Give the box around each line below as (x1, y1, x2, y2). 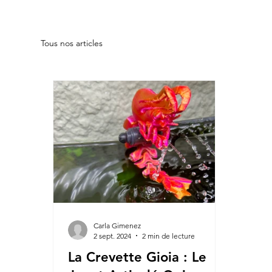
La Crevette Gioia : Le (68, 248, 207, 265)
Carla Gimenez (93, 220, 141, 230)
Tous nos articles (41, 38, 103, 49)
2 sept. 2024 (93, 231, 132, 240)
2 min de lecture (142, 231, 195, 240)
